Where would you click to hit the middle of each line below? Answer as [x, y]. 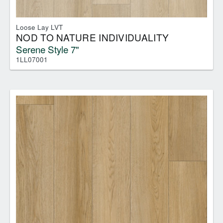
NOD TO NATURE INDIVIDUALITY [93, 37]
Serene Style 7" [48, 49]
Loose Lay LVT [39, 27]
